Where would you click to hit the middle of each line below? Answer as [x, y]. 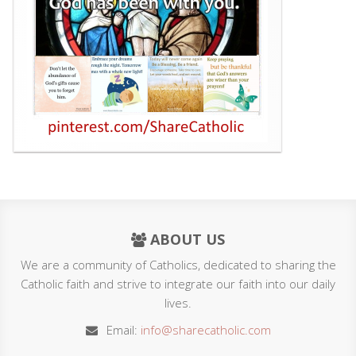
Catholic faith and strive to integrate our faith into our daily [178, 284]
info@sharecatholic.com [205, 330]
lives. [178, 303]
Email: [122, 330]
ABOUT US [186, 240]
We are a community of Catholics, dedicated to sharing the [178, 265]
